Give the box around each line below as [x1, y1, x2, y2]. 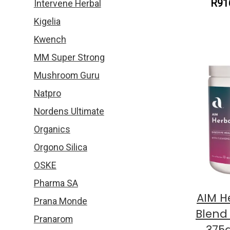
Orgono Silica [33, 142, 87, 152]
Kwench [33, 34, 66, 45]
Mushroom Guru [33, 70, 100, 81]
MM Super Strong [33, 52, 105, 63]
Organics [33, 124, 70, 135]
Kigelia [33, 16, 61, 27]
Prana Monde [33, 196, 87, 206]
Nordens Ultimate [33, 106, 104, 117]
